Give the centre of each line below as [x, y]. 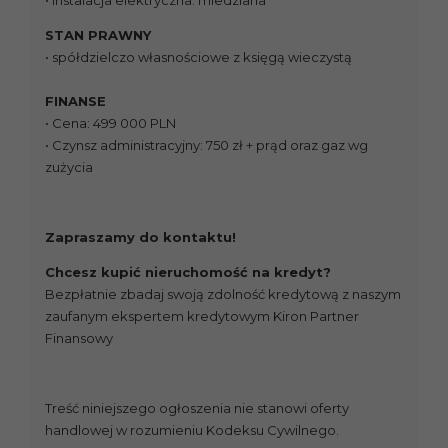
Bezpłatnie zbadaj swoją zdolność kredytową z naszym [223, 294]
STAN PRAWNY [98, 35]
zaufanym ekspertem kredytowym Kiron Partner [202, 316]
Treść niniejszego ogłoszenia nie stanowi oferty [197, 408]
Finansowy [79, 338]
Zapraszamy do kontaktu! [140, 237]
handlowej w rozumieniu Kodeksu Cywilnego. [192, 430]
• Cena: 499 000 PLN [110, 123]
